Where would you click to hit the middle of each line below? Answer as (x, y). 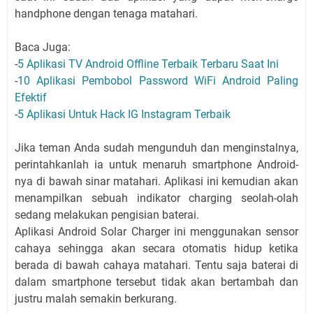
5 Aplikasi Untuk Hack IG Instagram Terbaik (124, 115)
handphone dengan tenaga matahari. (106, 14)
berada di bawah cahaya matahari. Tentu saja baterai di (156, 265)
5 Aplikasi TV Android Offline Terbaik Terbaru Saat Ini (148, 64)
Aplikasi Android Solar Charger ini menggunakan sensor (156, 232)
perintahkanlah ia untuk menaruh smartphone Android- (156, 165)
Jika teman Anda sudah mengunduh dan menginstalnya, (156, 148)
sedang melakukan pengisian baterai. (107, 215)
